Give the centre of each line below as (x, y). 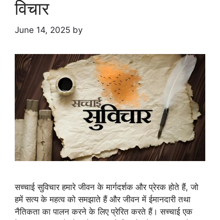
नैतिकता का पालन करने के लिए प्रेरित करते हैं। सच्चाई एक (104, 212)
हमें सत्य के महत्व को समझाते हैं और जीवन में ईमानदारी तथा (103, 200)
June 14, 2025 (42, 30)
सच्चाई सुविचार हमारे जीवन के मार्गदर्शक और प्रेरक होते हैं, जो (107, 187)
